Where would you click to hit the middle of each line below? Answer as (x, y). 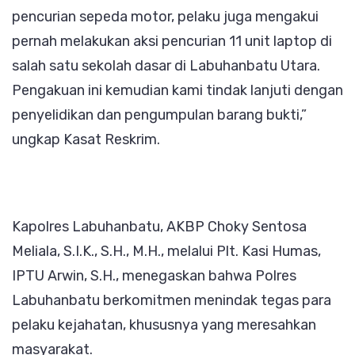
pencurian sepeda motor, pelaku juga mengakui (165, 17)
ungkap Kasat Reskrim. (86, 140)
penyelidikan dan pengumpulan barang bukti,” (159, 115)
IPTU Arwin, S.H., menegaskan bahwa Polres (154, 276)
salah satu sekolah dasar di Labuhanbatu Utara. (166, 66)
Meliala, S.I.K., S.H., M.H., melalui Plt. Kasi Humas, (166, 252)
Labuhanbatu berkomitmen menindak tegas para (172, 301)
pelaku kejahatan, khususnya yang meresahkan (164, 325)
